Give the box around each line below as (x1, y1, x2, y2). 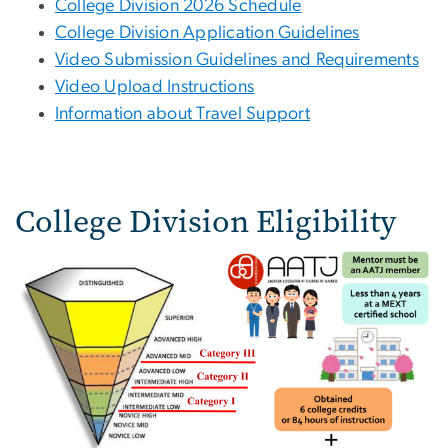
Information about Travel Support (55, 104, 310, 123)
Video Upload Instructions (55, 77, 255, 96)
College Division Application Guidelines (55, 23, 360, 42)
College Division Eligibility (15, 199, 396, 243)
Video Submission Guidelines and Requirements (55, 50, 419, 69)
